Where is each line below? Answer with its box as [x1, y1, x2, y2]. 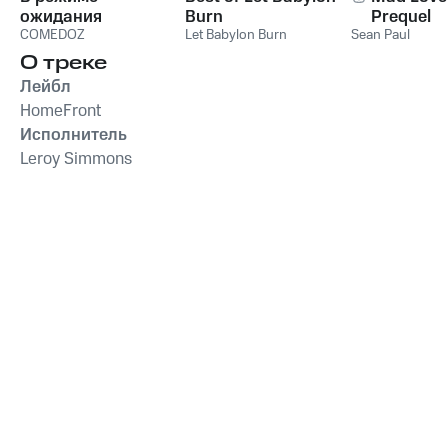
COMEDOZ [20, 24, 85, 45]
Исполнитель [20, 122, 127, 147]
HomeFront [20, 98, 101, 123]
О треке [20, 48, 107, 77]
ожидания [20, 4, 102, 29]
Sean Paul [350, 24, 410, 45]
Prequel [370, 4, 431, 29]
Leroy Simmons [20, 146, 132, 171]
